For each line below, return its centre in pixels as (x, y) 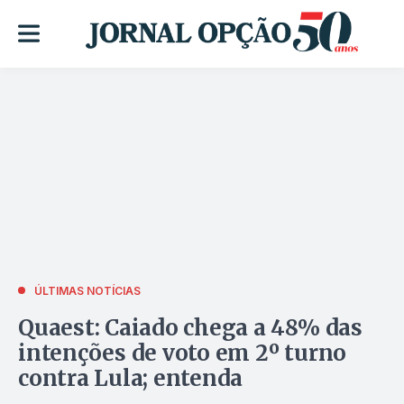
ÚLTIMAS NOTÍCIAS (87, 290)
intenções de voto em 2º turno (183, 353)
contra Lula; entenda (131, 378)
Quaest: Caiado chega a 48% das (190, 327)
